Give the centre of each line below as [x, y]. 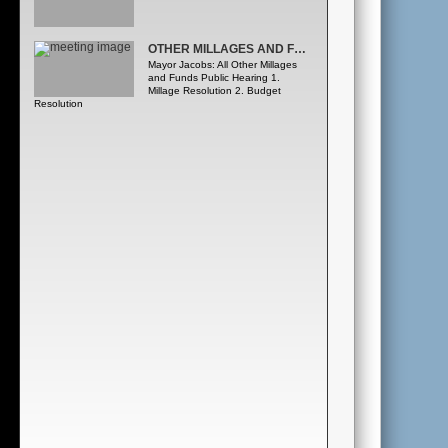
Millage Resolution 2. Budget [214, 90]
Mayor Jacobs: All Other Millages [222, 64]
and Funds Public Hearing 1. [213, 77]
